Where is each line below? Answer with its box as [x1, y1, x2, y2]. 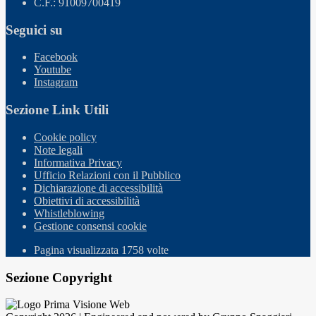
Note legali [34, 143, 83, 156]
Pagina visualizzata [34, 243, 121, 256]
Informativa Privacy [34, 156, 122, 169]
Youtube [34, 63, 71, 76]
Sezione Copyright [6, 269, 112, 285]
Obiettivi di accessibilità [34, 194, 140, 207]
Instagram [34, 76, 78, 89]
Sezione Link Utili [6, 102, 109, 118]
